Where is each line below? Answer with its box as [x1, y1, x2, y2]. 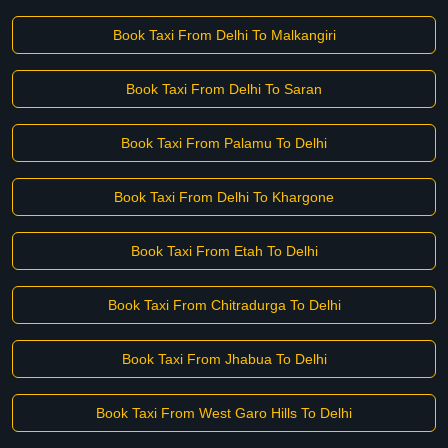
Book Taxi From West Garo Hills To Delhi [96, 405, 352, 421]
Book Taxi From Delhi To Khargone [114, 189, 334, 205]
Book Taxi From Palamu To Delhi [121, 135, 327, 151]
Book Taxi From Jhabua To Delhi [121, 351, 327, 367]
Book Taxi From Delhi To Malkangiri [112, 27, 336, 43]
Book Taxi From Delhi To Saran [126, 81, 322, 97]
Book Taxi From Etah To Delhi [130, 243, 318, 259]
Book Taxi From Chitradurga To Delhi [107, 297, 341, 313]
